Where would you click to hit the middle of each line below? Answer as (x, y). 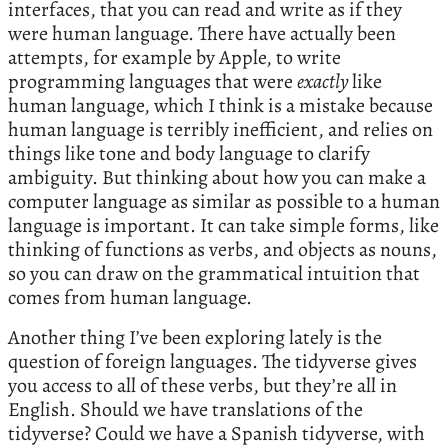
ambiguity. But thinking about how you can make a (217, 178)
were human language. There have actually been (202, 34)
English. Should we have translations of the (185, 410)
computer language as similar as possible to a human (224, 202)
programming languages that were (152, 82)
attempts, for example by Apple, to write (174, 58)
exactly (324, 82)
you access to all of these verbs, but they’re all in (202, 386)
